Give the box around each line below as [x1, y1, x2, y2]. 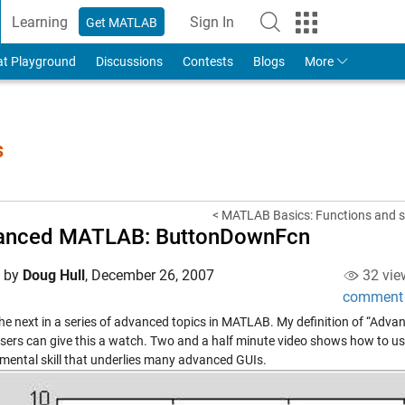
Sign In [190, 13, 235, 31]
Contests [182, 54, 233, 69]
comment [342, 288, 403, 306]
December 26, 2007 [91, 267, 214, 284]
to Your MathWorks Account [211, 23, 390, 40]
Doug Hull [23, 267, 85, 284]
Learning [12, 13, 69, 31]
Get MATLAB [86, 14, 158, 30]
